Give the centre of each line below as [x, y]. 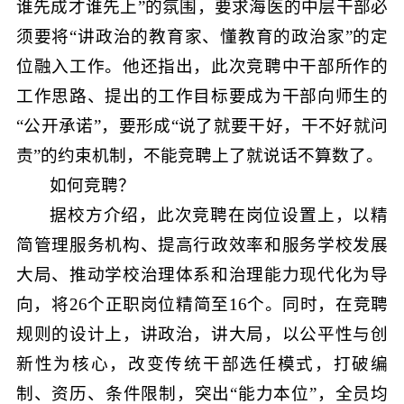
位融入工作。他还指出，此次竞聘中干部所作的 [202, 66]
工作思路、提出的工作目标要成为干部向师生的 [202, 96]
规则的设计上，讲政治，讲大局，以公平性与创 [202, 334]
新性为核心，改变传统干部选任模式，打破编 [202, 363]
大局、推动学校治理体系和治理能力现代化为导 [202, 274]
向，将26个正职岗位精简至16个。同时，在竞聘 [202, 304]
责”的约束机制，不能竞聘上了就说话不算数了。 [199, 155]
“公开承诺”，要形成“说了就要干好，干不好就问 [202, 125]
